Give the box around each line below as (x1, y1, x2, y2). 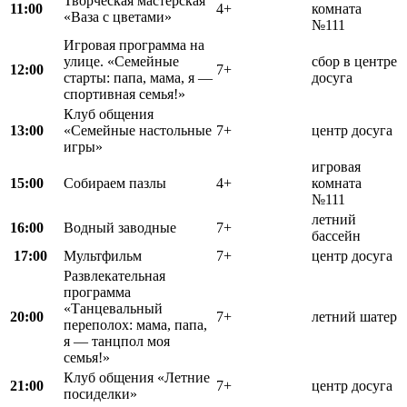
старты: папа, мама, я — (64, 69, 213, 85)
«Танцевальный (64, 300, 163, 316)
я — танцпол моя (64, 333, 170, 349)
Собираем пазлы (64, 174, 166, 191)
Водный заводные (64, 219, 176, 235)
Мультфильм (64, 247, 142, 263)
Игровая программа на (64, 36, 204, 53)
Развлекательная (64, 267, 165, 283)
